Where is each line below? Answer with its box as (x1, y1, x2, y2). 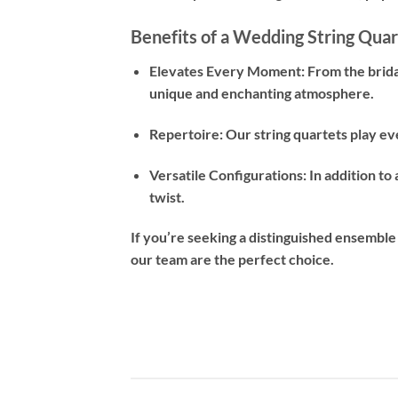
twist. (148, 187, 185, 205)
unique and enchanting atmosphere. (148, 84, 374, 101)
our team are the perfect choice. (131, 251, 334, 268)
